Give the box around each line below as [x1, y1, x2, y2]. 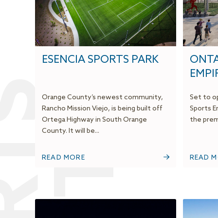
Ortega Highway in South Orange [42, 116, 147, 125]
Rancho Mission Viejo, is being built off [42, 105, 163, 113]
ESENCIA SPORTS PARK [42, 54, 159, 67]
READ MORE [42, 154, 85, 163]
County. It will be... [42, 127, 99, 136]
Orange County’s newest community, [42, 93, 163, 102]
